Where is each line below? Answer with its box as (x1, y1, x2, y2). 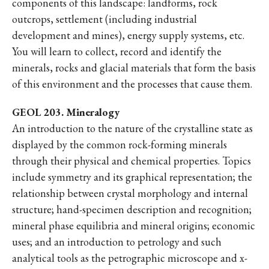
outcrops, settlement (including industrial (12, 12, 197, 26)
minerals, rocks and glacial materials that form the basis (12, 61, 256, 74)
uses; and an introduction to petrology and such (12, 235, 222, 249)
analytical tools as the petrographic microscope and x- (12, 251, 247, 265)
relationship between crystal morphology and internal (12, 186, 248, 200)
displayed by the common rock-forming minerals (12, 138, 227, 151)
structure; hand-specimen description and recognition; (12, 202, 252, 216)
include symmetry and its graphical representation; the (12, 170, 252, 184)
